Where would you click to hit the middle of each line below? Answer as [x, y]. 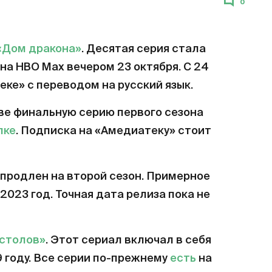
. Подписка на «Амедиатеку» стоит [114, 131]
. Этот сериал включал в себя [128, 241]
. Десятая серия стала [144, 49]
